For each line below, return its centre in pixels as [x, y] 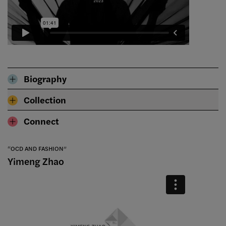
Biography [45, 79]
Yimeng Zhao [36, 161]
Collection [45, 100]
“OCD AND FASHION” [37, 149]
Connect [41, 121]
